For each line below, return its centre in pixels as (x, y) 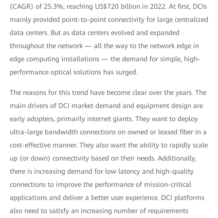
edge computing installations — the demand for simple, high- (105, 59)
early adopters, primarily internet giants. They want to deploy (104, 119)
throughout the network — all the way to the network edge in (104, 46)
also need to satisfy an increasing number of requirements (99, 211)
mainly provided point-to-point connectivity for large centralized (109, 19)
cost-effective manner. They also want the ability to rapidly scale (109, 145)
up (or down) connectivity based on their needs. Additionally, (103, 158)
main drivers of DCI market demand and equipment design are (106, 106)
